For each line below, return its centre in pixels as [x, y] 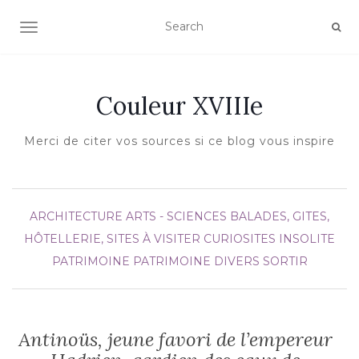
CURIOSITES [240, 239]
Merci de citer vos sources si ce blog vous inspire [179, 141]
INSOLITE [307, 239]
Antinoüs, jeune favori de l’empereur [175, 339]
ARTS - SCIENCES [176, 216]
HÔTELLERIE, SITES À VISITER [112, 239]
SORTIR [285, 261]
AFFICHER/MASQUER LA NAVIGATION [140, 29]
